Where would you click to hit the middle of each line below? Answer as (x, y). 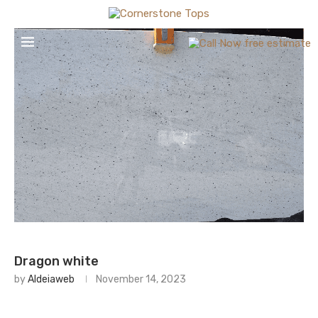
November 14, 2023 (141, 280)
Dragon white (56, 262)
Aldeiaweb (51, 280)
